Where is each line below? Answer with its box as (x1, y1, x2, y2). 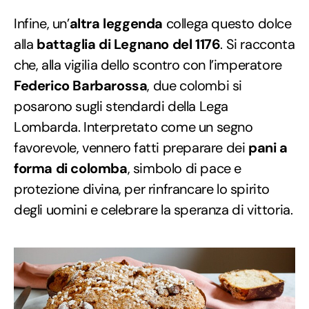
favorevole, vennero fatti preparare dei (14, 138, 246, 157)
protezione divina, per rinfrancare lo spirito (14, 179, 270, 198)
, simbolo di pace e (127, 159, 242, 177)
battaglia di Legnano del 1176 (37, 34, 221, 53)
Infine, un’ (14, 14, 70, 32)
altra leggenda (69, 14, 163, 32)
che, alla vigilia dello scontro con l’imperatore (14, 55, 282, 74)
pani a (245, 138, 288, 157)
